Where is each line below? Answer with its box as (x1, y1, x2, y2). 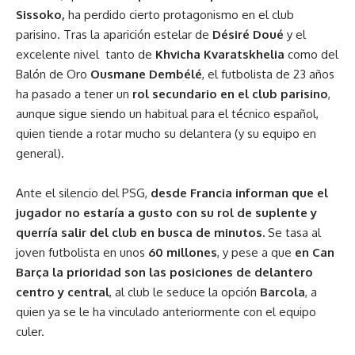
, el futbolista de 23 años (202, 66, 334, 82)
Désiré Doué (212, 26, 284, 42)
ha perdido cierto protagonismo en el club (68, 6, 294, 22)
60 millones (148, 244, 217, 260)
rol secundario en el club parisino (129, 86, 328, 101)
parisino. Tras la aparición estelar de (16, 26, 212, 42)
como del (288, 46, 338, 62)
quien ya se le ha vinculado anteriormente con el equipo (16, 303, 316, 319)
